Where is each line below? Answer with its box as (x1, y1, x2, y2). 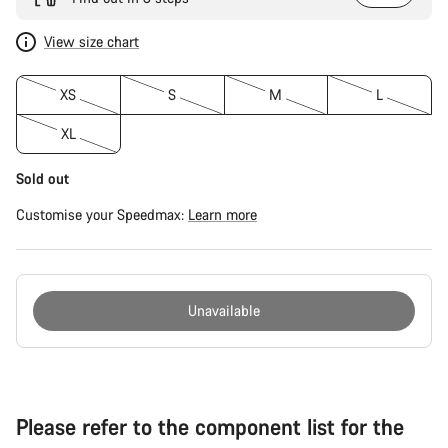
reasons (15, 367, 63, 386)
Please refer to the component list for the (16, 412, 404, 441)
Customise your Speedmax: (16, 205, 188, 224)
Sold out (16, 169, 69, 188)
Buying (15, 347, 59, 366)
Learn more (188, 205, 257, 224)
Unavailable (188, 301, 260, 320)
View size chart (44, 32, 139, 51)
